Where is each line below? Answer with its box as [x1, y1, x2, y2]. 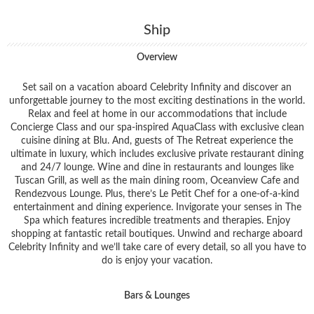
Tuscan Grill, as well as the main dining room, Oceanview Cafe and [15, 175, 299, 186]
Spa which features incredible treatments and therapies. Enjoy [24, 215, 290, 226]
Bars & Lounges [130, 290, 190, 301]
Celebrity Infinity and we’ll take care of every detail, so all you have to [8, 242, 306, 252]
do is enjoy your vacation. [102, 255, 212, 266]
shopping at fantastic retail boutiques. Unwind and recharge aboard [11, 228, 303, 239]
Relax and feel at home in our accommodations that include [27, 109, 287, 119]
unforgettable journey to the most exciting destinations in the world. [9, 95, 305, 106]
